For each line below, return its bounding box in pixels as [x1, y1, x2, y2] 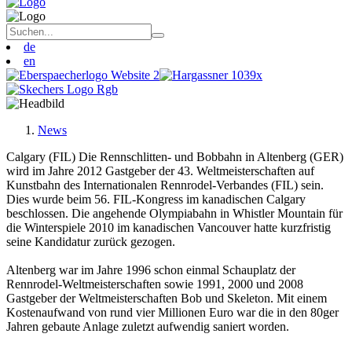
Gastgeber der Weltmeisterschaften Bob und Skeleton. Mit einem [6, 291, 327, 305]
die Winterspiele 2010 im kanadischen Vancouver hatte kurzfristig [6, 221, 331, 234]
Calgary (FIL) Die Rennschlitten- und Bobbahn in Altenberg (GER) [6, 150, 343, 163]
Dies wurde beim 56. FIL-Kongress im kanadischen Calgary [6, 192, 306, 206]
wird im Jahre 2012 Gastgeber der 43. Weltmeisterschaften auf [6, 164, 314, 178]
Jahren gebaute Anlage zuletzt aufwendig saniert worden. [6, 320, 289, 333]
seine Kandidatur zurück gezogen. [6, 235, 175, 248]
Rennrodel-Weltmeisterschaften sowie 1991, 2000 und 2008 [6, 277, 303, 291]
